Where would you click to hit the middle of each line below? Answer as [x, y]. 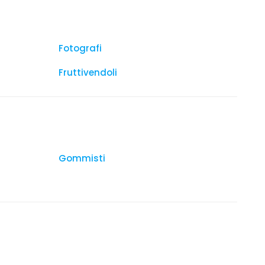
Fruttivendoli [88, 72]
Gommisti [82, 158]
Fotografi [80, 48]
